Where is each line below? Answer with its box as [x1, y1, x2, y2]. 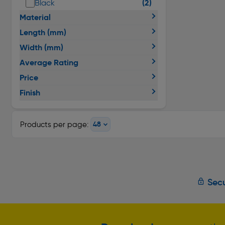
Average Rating [20, 57, 78, 68]
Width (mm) [20, 42, 63, 53]
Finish [20, 87, 40, 98]
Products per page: [20, 120, 88, 129]
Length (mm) [20, 27, 66, 38]
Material [20, 12, 51, 23]
